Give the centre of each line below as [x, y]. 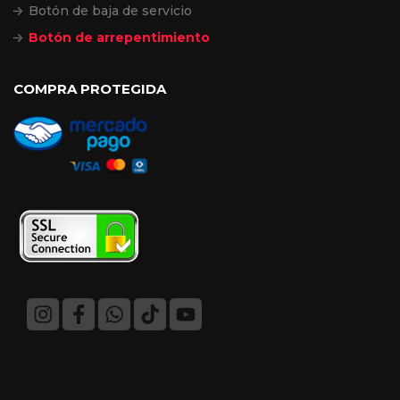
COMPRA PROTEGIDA [90, 88]
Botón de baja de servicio [110, 10]
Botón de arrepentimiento [119, 37]
